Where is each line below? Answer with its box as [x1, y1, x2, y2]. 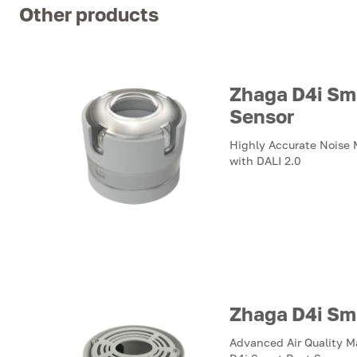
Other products [19, 2, 159, 25]
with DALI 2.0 [229, 154, 301, 167]
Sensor [229, 104, 294, 127]
